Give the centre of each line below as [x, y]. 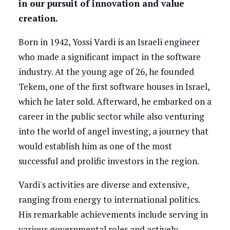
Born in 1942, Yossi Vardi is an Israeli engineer [109, 42]
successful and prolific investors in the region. [109, 161]
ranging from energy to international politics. [109, 200]
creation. [39, 18]
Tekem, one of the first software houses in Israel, [114, 87]
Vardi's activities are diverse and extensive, [103, 185]
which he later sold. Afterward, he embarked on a [115, 102]
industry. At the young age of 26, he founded [106, 72]
